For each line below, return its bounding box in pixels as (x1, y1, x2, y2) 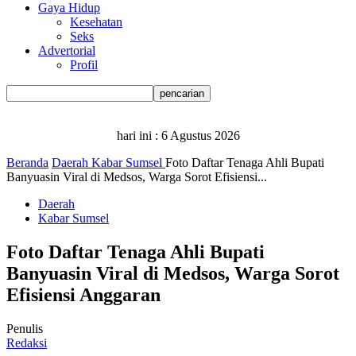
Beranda (6, 156, 48, 169)
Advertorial (38, 44, 95, 57)
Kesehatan (70, 15, 122, 29)
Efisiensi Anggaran (6, 284, 161, 305)
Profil (70, 58, 98, 72)
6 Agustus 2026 (161, 129, 240, 142)
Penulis (6, 321, 43, 335)
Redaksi (6, 335, 47, 350)
